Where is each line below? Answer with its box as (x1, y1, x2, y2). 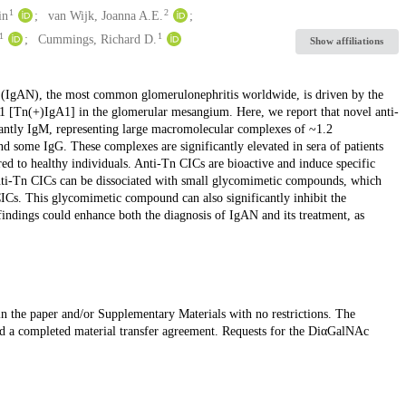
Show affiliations (310, 35, 384, 47)
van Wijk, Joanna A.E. (47, 8, 163, 23)
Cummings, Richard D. (37, 32, 157, 46)
